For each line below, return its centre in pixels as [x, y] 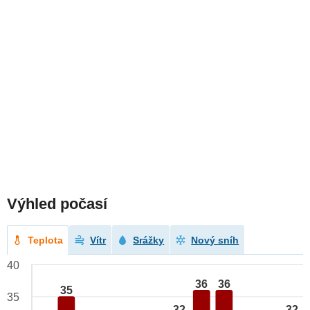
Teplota [46, 240]
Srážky [149, 240]
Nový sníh [215, 240]
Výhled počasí [57, 204]
